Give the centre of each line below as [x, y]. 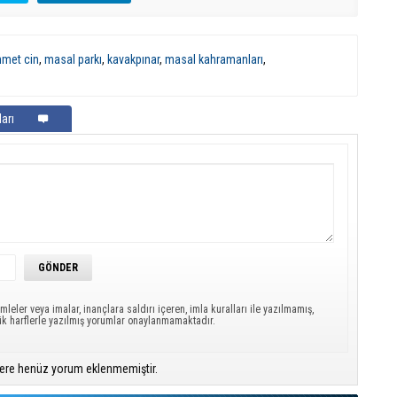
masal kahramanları [214, 59]
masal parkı [73, 59]
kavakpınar [133, 59]
